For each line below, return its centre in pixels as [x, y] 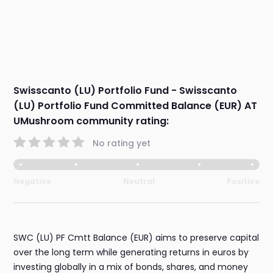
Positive [243, 182]
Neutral [139, 182]
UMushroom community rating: [91, 121]
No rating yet [122, 143]
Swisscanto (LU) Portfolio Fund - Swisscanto [126, 91]
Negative [33, 182]
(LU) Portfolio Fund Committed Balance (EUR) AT [136, 106]
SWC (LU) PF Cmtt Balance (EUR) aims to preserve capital [136, 238]
